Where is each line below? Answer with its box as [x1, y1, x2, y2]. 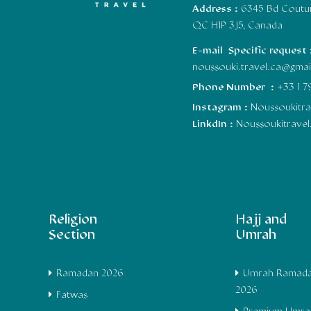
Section [49, 228, 95, 242]
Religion [49, 213, 97, 227]
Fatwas [56, 289, 87, 301]
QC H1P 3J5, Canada [192, 20, 283, 31]
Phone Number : [192, 82, 277, 93]
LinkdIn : [192, 119, 236, 130]
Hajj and [235, 213, 287, 227]
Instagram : [192, 102, 251, 113]
